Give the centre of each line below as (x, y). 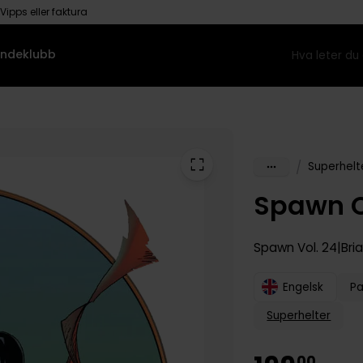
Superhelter (299, 316)
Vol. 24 (316, 248)
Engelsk (303, 287)
